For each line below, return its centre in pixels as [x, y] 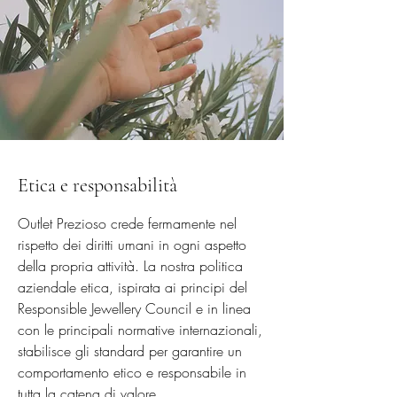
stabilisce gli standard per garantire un [130, 351]
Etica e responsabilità [97, 185]
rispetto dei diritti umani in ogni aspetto [132, 245]
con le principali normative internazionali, [140, 330]
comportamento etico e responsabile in [132, 372]
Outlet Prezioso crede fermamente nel [127, 223]
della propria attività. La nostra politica [130, 266]
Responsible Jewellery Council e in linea [134, 308]
